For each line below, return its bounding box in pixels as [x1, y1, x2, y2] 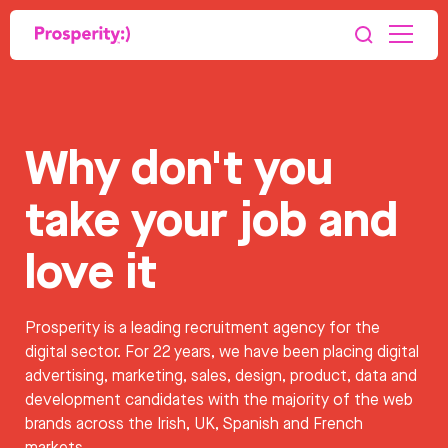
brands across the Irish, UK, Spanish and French [25, 413, 363, 434]
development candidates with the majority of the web [25, 389, 413, 410]
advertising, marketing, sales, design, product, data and [25, 365, 417, 386]
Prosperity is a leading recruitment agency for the [25, 317, 380, 338]
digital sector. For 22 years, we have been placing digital [25, 341, 419, 362]
